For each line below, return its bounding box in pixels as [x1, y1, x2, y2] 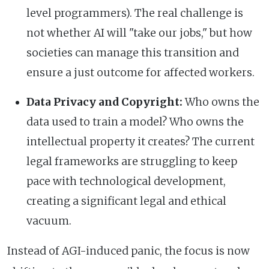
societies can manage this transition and [26, 46, 239, 59]
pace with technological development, [26, 174, 226, 188]
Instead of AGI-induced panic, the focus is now [7, 244, 250, 258]
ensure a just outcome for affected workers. [26, 65, 255, 79]
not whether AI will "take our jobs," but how [26, 26, 252, 40]
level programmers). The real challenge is [26, 6, 243, 20]
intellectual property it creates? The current [26, 134, 255, 148]
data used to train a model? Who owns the [26, 115, 244, 128]
